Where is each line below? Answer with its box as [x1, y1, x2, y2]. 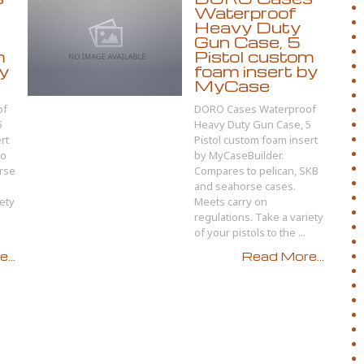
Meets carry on [194, 194, 267, 209]
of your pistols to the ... [194, 225, 305, 240]
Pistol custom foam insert [194, 132, 318, 147]
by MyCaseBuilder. [194, 148, 284, 162]
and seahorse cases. [194, 179, 296, 193]
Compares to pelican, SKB [194, 163, 318, 178]
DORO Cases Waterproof [194, 102, 316, 116]
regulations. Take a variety [194, 210, 323, 224]
